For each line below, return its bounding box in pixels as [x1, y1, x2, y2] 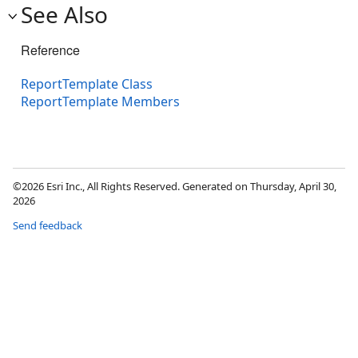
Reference [21, 41, 80, 59]
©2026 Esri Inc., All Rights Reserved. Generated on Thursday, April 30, [13, 179, 336, 194]
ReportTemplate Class [21, 75, 153, 93]
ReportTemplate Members [21, 93, 180, 111]
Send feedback [13, 218, 82, 233]
